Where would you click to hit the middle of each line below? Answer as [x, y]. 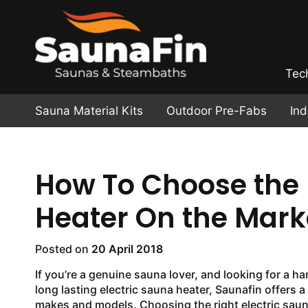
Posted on [63, 249]
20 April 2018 [127, 249]
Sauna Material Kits [89, 111]
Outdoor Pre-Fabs [216, 111]
